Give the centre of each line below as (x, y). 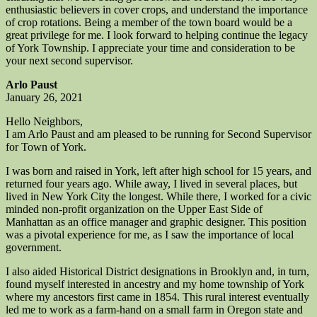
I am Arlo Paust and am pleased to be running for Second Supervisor (158, 134)
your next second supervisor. (69, 61)
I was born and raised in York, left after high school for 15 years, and (158, 171)
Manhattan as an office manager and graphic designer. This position (156, 222)
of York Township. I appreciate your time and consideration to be (150, 48)
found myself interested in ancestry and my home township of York (155, 284)
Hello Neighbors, (44, 122)
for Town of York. (46, 147)
